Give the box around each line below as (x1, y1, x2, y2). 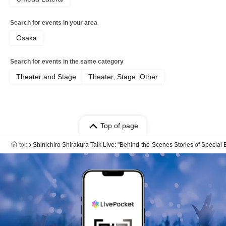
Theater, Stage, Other (88, 73, 158, 81)
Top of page (100, 122, 138, 130)
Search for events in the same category (10, 58, 124, 66)
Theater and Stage (16, 73, 76, 81)
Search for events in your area (10, 19, 97, 27)
